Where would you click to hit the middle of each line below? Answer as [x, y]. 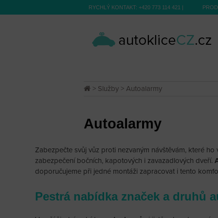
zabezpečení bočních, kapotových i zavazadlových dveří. [125, 161]
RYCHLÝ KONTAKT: [114, 7]
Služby [108, 89]
